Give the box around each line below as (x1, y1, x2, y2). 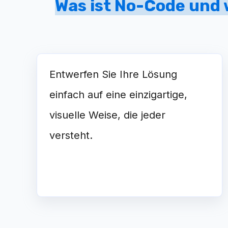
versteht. (49, 129, 93, 141)
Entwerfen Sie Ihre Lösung (49, 68, 177, 80)
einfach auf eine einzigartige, (49, 89, 187, 101)
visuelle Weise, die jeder (49, 109, 165, 121)
